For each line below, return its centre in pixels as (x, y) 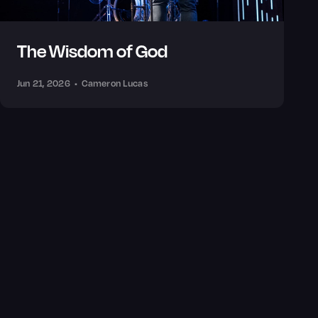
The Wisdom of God (92, 51)
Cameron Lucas (114, 83)
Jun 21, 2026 (44, 83)
